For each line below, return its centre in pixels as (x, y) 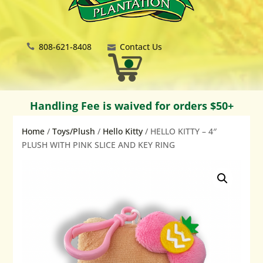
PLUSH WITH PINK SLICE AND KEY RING (99, 145)
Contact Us (141, 47)
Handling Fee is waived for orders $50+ (131, 106)
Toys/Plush (74, 131)
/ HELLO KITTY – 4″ (180, 131)
